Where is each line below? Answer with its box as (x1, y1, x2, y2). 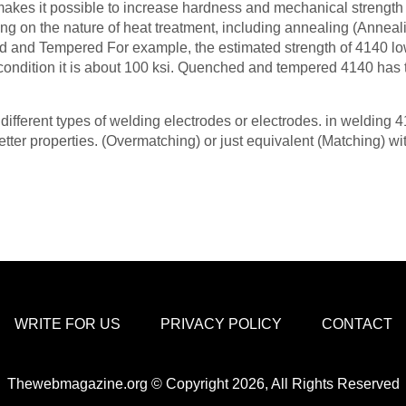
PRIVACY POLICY (159, 316, 282, 333)
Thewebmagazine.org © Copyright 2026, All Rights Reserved (6, 376, 400, 392)
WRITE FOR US (14, 316, 121, 333)
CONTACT (321, 316, 392, 333)
